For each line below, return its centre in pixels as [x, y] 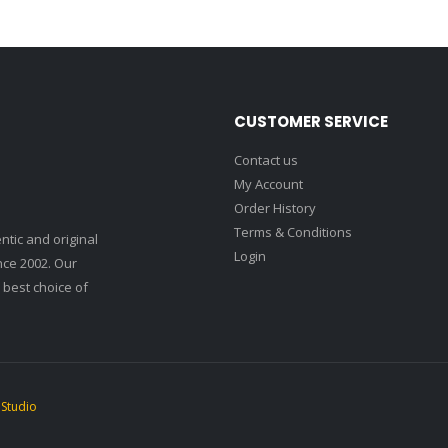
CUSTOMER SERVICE [311, 121]
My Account [268, 183]
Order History [275, 207]
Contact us [266, 159]
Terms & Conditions [293, 231]
